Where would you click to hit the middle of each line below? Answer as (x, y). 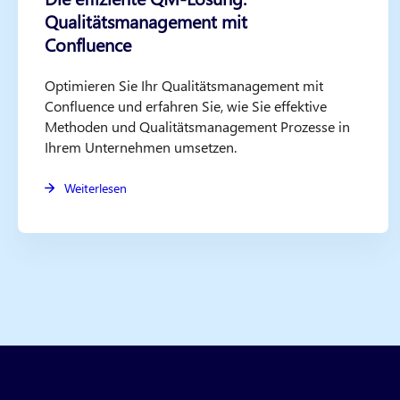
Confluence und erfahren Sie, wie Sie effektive (186, 106)
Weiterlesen (95, 188)
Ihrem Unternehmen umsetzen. (141, 147)
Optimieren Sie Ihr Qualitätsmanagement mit (184, 85)
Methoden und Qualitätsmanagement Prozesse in (198, 126)
